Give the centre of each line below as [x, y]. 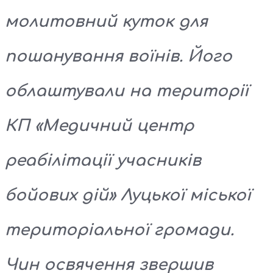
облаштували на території [127, 91]
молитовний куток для [106, 21]
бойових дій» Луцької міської [128, 195]
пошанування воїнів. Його [119, 56]
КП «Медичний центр [99, 126]
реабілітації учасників [103, 160]
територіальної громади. [119, 230]
